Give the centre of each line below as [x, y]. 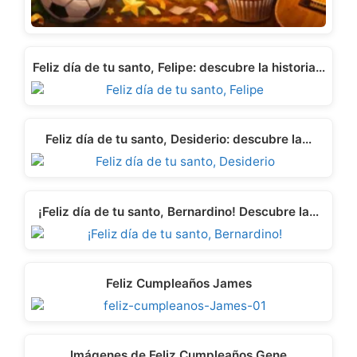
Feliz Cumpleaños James [178, 284]
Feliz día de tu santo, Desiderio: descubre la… [178, 139]
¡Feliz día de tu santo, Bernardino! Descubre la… [178, 211]
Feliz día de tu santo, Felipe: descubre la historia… [178, 68]
